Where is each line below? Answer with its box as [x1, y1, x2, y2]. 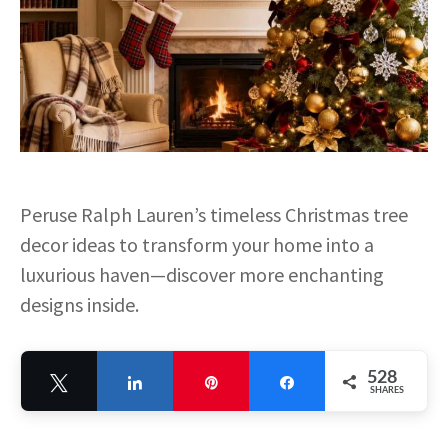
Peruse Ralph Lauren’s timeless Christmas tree [20, 201, 408, 227]
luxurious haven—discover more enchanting [20, 261, 384, 287]
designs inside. [20, 291, 139, 317]
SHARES [370, 385, 404, 395]
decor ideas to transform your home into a [20, 231, 374, 257]
